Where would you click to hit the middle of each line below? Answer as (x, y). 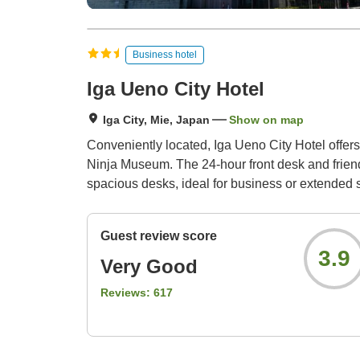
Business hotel (165, 54)
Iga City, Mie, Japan (156, 120)
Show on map (266, 120)
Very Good (149, 267)
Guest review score (159, 236)
